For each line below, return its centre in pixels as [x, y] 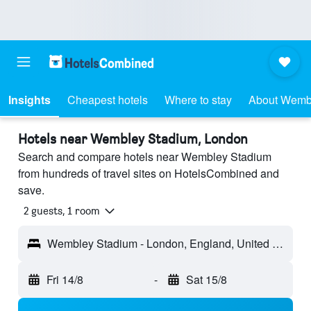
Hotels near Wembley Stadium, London [133, 139]
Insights [30, 100]
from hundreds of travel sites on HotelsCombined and [149, 173]
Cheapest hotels [108, 100]
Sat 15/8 [206, 280]
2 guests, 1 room [62, 211]
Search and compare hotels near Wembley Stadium [145, 157]
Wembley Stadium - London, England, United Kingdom [278, 244]
